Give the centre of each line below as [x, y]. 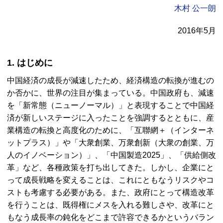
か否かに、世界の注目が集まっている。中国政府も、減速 [111, 93]
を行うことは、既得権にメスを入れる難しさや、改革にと [111, 205]
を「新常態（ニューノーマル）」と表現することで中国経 [111, 105]
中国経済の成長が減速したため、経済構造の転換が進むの [111, 80]
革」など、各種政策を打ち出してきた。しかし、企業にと [111, 167]
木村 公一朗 [195, 8]
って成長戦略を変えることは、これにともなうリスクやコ [111, 180]
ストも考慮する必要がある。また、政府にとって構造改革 [111, 192]
